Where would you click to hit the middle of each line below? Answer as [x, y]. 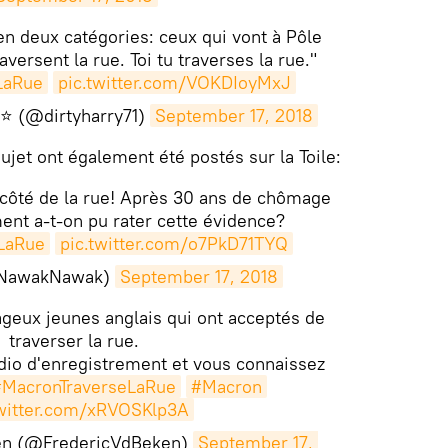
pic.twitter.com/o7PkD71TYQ [174, 244]
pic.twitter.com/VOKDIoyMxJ [174, 83]
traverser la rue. [74, 341]
